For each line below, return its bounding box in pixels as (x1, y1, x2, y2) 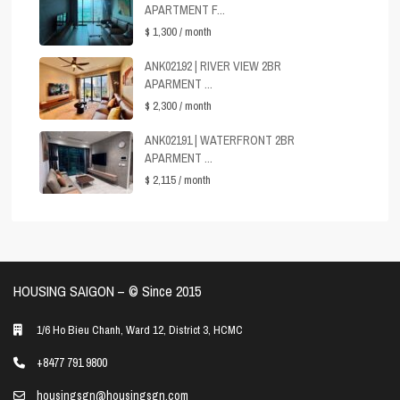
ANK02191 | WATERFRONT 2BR (145, 131, 296, 148)
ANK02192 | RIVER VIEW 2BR (145, 57, 282, 74)
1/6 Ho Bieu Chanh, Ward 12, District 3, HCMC (37, 321, 244, 337)
